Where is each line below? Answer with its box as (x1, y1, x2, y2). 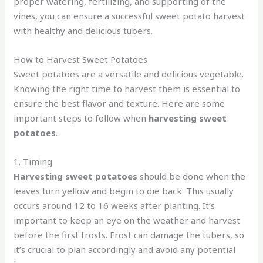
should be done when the (137, 170, 246, 182)
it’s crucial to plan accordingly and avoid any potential (14, 243, 236, 255)
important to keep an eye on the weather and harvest (14, 214, 241, 226)
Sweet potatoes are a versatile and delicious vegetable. (14, 68, 244, 80)
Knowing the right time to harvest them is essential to (14, 82, 241, 95)
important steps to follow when (14, 112, 149, 124)
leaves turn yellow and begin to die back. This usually (14, 184, 234, 197)
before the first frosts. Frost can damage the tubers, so (14, 228, 245, 241)
